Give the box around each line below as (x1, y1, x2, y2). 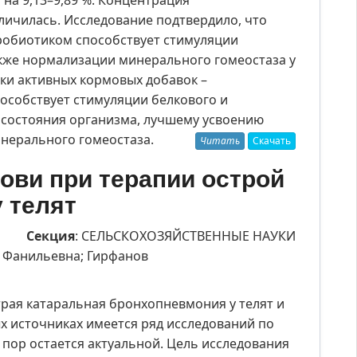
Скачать (253, 133, 291, 147)
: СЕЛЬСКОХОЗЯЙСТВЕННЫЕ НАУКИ (75, 227, 296, 245)
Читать (200, 133, 240, 147)
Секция (26, 227, 75, 245)
